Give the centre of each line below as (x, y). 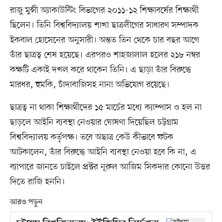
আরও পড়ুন (26, 202)
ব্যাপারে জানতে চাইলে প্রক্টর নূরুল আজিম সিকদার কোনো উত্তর (110, 167)
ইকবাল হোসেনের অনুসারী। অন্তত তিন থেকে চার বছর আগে (104, 40)
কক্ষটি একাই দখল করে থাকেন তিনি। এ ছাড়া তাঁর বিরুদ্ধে (100, 70)
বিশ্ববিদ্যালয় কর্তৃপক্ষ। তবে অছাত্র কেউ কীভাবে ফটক (91, 138)
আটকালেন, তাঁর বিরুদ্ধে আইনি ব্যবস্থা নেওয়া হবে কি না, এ (103, 152)
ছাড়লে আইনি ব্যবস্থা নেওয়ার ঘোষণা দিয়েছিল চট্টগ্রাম (94, 123)
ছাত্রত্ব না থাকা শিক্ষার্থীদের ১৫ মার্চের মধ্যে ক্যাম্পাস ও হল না (106, 108)
